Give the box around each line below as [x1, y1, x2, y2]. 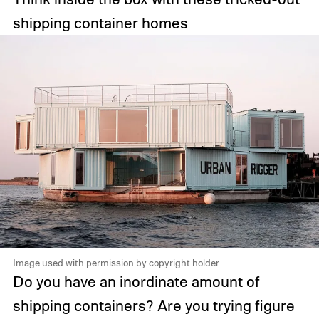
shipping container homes [12, 14, 188, 33]
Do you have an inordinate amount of [12, 272, 260, 291]
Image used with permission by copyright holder [12, 256, 219, 269]
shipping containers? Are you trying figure [12, 296, 295, 315]
